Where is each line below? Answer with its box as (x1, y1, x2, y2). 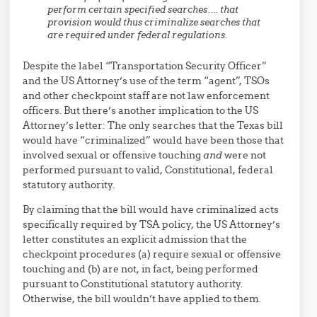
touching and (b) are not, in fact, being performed (23, 263, 259, 275)
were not (222, 149, 267, 161)
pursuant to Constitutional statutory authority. (23, 277, 243, 290)
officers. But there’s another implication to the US (23, 104, 259, 117)
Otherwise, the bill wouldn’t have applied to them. (23, 292, 262, 305)
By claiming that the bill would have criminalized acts (23, 203, 279, 216)
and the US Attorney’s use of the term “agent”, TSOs (23, 74, 270, 87)
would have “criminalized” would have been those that (23, 134, 284, 146)
